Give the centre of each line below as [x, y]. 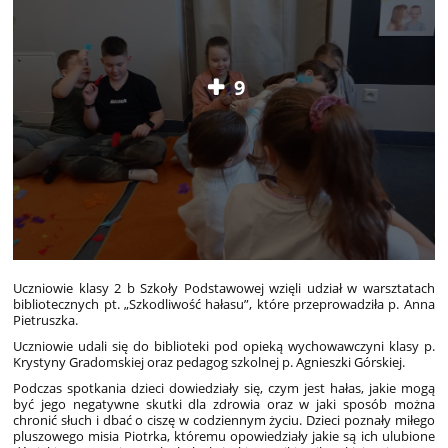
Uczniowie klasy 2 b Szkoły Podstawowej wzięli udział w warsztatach [224, 288]
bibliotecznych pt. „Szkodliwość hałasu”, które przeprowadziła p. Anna [224, 304]
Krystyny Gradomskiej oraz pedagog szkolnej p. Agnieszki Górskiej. [209, 362]
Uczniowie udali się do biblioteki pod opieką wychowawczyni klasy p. [224, 346]
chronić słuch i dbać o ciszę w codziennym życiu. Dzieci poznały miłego [224, 420]
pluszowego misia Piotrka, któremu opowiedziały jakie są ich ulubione [224, 436]
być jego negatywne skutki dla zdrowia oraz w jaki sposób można [224, 404]
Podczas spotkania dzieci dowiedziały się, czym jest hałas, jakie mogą [224, 388]
